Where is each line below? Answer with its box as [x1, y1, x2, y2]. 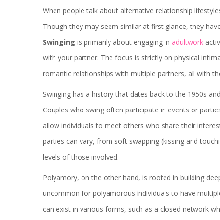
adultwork [172, 37, 203, 47]
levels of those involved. [43, 152, 119, 162]
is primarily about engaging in [75, 37, 172, 47]
